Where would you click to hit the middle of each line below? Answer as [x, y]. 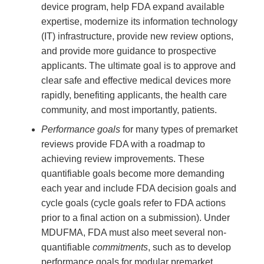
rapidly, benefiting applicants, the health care [134, 95]
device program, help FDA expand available [133, 7]
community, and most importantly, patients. [129, 110]
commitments [120, 247]
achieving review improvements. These [123, 159]
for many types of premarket [180, 130]
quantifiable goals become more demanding [133, 174]
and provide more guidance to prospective [129, 51]
